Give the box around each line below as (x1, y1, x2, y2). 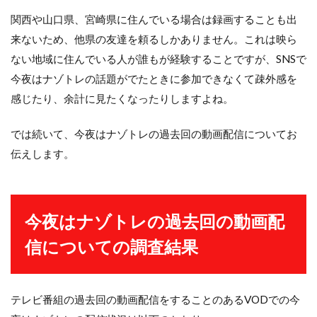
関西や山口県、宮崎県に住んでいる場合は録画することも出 (11, 13, 297, 25)
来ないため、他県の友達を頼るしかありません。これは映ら (11, 33, 297, 45)
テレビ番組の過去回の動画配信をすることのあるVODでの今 (11, 293, 300, 306)
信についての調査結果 (25, 236, 198, 257)
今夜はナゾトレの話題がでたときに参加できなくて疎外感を (11, 72, 297, 85)
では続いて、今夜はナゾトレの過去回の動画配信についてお (11, 127, 297, 140)
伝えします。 (11, 147, 74, 160)
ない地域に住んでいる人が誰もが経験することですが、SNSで (11, 52, 306, 65)
